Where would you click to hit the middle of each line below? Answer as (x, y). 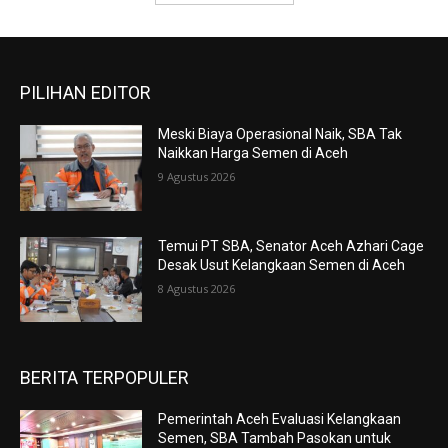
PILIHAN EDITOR (85, 92)
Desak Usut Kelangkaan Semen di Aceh (282, 264)
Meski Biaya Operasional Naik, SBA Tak (280, 133)
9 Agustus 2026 (197, 176)
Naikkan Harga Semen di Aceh (253, 152)
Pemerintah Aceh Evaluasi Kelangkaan (280, 419)
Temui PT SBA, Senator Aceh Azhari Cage (291, 245)
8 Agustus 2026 (197, 288)
